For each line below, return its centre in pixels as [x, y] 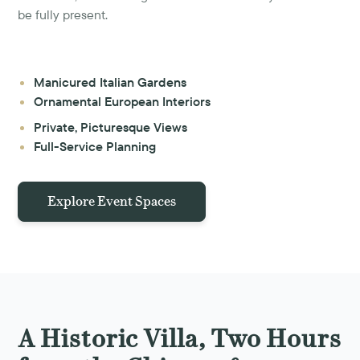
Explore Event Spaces [112, 201]
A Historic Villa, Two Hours [180, 338]
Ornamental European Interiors [123, 101]
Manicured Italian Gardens [110, 82]
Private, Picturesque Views [111, 127]
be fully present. [63, 14]
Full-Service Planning [95, 146]
